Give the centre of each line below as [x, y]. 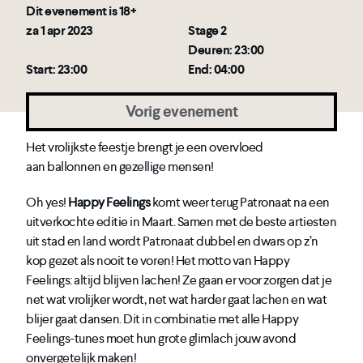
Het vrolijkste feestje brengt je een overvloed [145, 147]
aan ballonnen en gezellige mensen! [120, 167]
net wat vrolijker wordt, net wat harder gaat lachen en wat [177, 299]
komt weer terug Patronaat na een [240, 202]
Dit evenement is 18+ [81, 11]
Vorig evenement [181, 111]
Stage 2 [207, 30]
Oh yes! [47, 202]
